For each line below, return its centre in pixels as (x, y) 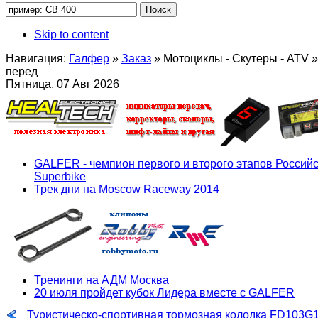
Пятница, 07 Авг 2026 (62, 84)
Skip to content (71, 34)
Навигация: (36, 58)
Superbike (60, 176)
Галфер (89, 58)
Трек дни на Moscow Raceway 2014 (127, 189)
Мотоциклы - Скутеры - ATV (237, 58)
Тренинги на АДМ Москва (102, 280)
